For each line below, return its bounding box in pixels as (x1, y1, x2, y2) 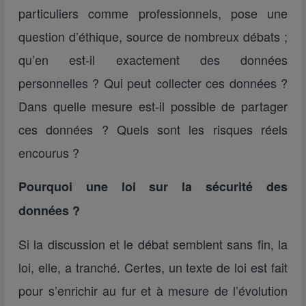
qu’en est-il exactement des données (18, 51, 288, 68)
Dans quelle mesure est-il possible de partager (18, 97, 288, 115)
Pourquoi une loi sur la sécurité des (18, 178, 288, 195)
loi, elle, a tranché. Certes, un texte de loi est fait (18, 258, 288, 276)
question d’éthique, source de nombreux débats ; (18, 27, 288, 45)
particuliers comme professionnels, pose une (18, 4, 288, 22)
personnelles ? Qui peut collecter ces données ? (18, 74, 288, 92)
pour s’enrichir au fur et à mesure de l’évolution (18, 281, 288, 299)
